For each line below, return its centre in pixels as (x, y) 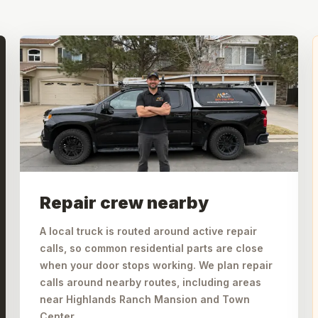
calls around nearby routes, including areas (150, 282)
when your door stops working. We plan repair (156, 265)
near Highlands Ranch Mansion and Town (145, 299)
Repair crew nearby (124, 203)
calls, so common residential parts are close (152, 248)
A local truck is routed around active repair (148, 231)
